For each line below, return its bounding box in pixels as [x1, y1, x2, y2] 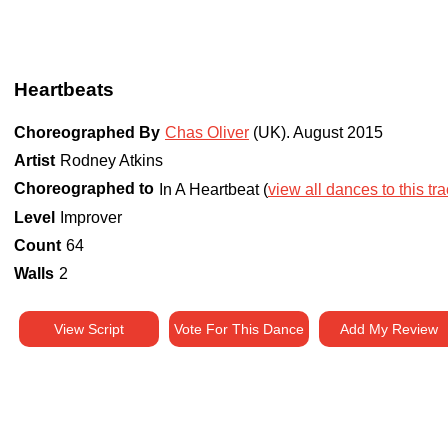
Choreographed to [14, 180, 154, 198]
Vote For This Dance [174, 321, 304, 338]
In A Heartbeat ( [159, 181, 268, 199]
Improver [60, 209, 122, 227]
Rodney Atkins [60, 152, 163, 170]
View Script [54, 321, 124, 338]
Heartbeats [14, 79, 114, 101]
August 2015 [293, 124, 383, 142]
